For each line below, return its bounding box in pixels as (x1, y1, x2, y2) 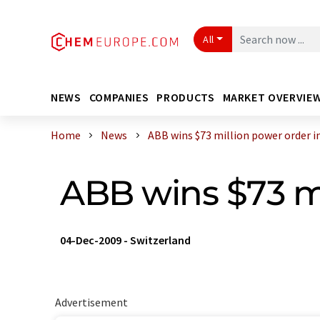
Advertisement (54, 295, 128, 309)
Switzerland (130, 233, 191, 247)
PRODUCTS (156, 89, 215, 104)
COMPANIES (89, 89, 149, 104)
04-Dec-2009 (60, 233, 121, 247)
